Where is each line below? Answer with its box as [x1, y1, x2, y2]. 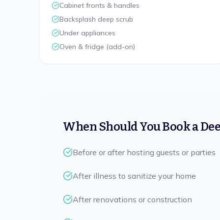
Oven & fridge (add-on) [59, 42, 135, 51]
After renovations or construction [73, 194, 192, 204]
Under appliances [59, 28, 115, 37]
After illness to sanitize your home [73, 171, 196, 181]
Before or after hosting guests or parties [73, 147, 216, 157]
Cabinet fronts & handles [59, 1, 139, 10]
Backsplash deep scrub [59, 15, 133, 24]
